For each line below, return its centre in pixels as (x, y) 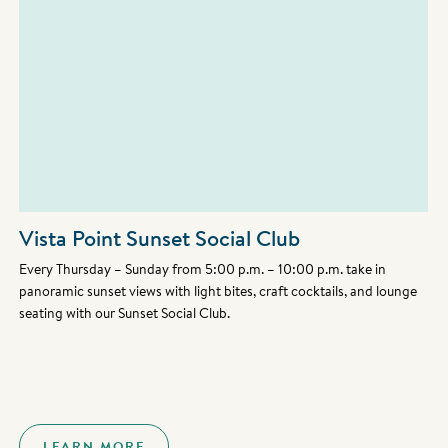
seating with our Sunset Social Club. (125, 313)
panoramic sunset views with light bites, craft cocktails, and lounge (218, 291)
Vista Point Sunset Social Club (160, 238)
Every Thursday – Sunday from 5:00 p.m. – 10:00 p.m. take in (203, 269)
